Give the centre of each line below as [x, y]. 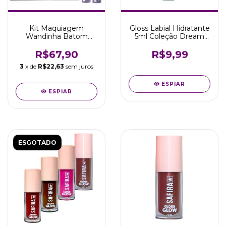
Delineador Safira [56, 52]
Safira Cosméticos [169, 44]
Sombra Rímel [56, 44]
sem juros [79, 66]
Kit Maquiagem [56, 28]
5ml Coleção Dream [169, 36]
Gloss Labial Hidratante [169, 28]
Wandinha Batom [56, 36]
